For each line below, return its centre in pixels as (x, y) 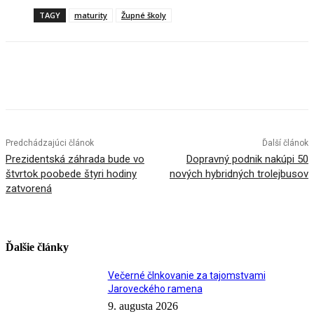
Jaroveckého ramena (155, 288)
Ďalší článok (285, 143)
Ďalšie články (37, 247)
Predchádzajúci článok (50, 143)
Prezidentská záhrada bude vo (75, 159)
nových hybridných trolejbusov (239, 174)
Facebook (52, 78)
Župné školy (144, 15)
